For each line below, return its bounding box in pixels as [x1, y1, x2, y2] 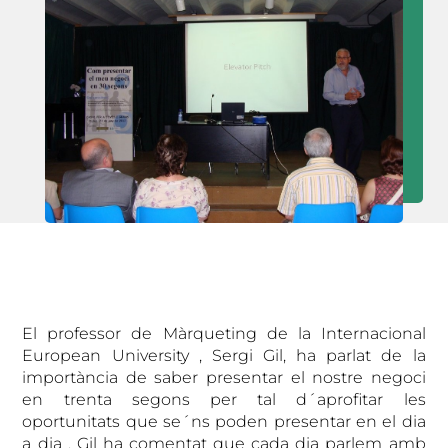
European [22, 345, 102, 365]
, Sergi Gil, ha [198, 345, 317, 365]
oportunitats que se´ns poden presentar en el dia [22, 411, 426, 431]
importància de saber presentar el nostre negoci [22, 367, 426, 387]
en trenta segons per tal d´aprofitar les [22, 389, 426, 409]
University [111, 345, 189, 365]
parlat [326, 345, 372, 365]
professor [47, 323, 122, 343]
